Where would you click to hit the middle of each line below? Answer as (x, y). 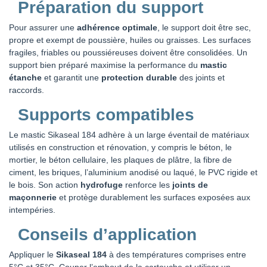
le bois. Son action (45, 184)
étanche (25, 77)
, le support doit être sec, (204, 27)
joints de (190, 184)
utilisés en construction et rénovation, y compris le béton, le (120, 147)
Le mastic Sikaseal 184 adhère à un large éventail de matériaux (129, 134)
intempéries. (32, 209)
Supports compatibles (106, 114)
